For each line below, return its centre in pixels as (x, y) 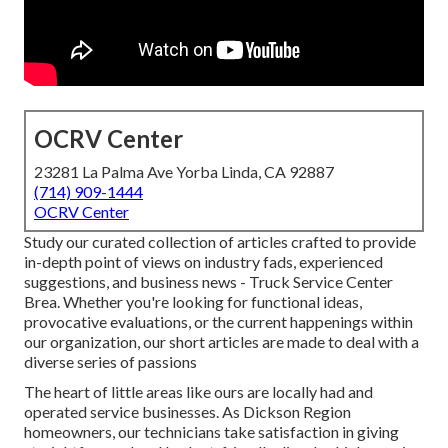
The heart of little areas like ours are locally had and (198, 392)
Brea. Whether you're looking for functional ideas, (193, 302)
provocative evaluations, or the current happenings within (218, 322)
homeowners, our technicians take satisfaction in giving (211, 432)
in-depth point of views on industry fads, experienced (203, 262)
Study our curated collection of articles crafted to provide (220, 242)
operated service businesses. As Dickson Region (187, 412)
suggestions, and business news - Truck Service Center (208, 282)
